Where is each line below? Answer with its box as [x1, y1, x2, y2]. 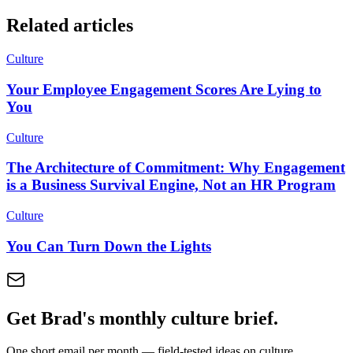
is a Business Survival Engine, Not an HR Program [6, 176, 336, 194]
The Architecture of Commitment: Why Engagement [6, 159, 345, 176]
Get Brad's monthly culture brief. [6, 307, 278, 329]
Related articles [6, 15, 133, 36]
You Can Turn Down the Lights [6, 237, 211, 255]
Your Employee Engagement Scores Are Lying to [6, 81, 321, 98]
